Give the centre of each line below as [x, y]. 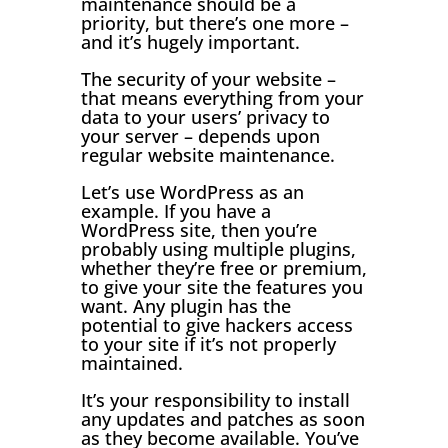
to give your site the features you [221, 286]
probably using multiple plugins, [218, 248]
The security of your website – [208, 78]
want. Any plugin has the [185, 305]
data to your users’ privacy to [205, 116]
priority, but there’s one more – [214, 22]
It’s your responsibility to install [215, 399]
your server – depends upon [200, 135]
